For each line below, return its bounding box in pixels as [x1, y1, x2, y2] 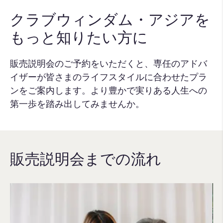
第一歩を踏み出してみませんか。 [10, 98, 144, 109]
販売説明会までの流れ [10, 150, 161, 168]
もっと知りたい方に [10, 28, 148, 46]
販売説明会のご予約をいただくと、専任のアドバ [10, 58, 207, 68]
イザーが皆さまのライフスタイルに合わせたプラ [10, 71, 207, 82]
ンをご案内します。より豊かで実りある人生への [10, 85, 207, 95]
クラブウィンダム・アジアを [10, 10, 210, 28]
